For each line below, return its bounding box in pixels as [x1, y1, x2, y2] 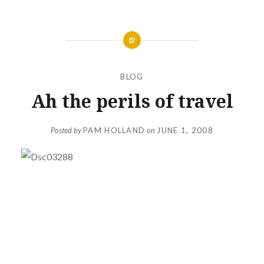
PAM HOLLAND [83, 126, 146, 136]
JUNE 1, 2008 [157, 126, 213, 136]
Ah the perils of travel [31, 88, 233, 113]
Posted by [51, 126, 84, 136]
